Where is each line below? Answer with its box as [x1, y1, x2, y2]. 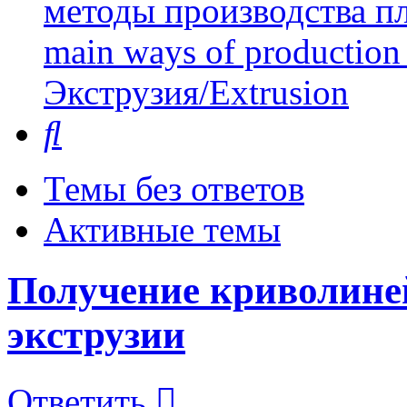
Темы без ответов [44, 169, 304, 209]
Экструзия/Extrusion [44, 73, 349, 113]
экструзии [7, 313, 185, 357]
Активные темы [44, 210, 281, 250]
